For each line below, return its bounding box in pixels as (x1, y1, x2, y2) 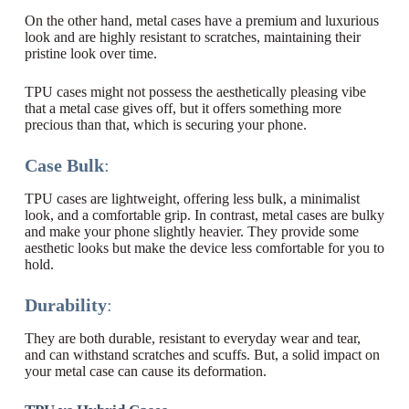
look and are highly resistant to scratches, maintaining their (24, 29, 361, 46)
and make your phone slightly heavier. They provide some (24, 224, 359, 240)
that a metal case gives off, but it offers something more (24, 100, 341, 117)
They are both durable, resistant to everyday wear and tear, (24, 330, 361, 347)
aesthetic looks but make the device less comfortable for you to (24, 240, 384, 257)
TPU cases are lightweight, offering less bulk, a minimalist (24, 191, 360, 207)
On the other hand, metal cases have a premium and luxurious (24, 13, 379, 29)
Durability (24, 295, 107, 316)
